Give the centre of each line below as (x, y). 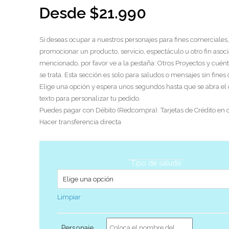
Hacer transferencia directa (80, 122)
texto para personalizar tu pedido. (90, 98)
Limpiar (69, 197)
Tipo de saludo (156, 163)
